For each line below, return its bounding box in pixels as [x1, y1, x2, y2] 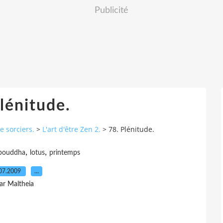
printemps [49, 149, 80, 156]
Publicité [95, 6, 128, 15]
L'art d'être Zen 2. [42, 124, 101, 134]
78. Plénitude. [109, 124, 154, 134]
